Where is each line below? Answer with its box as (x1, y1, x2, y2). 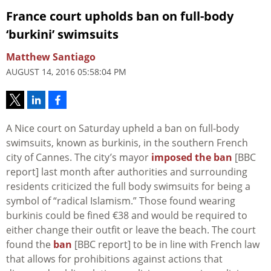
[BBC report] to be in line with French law (72, 238, 260, 252)
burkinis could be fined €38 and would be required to (6, 209, 247, 223)
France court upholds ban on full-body (6, 8, 233, 25)
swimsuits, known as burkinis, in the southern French (6, 136, 248, 150)
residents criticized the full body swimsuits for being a (6, 180, 250, 194)
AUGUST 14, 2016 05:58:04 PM (6, 66, 126, 78)
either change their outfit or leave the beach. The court (6, 223, 256, 237)
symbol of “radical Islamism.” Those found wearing (6, 194, 235, 208)
